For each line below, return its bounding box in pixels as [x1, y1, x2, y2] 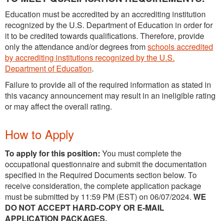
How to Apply [5, 125, 74, 143]
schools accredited [147, 40, 213, 52]
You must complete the [100, 147, 182, 159]
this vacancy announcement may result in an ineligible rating [5, 89, 216, 101]
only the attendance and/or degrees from [5, 40, 147, 52]
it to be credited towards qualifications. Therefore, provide [5, 30, 204, 41]
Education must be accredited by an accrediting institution [5, 8, 206, 20]
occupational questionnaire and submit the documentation [5, 158, 207, 170]
